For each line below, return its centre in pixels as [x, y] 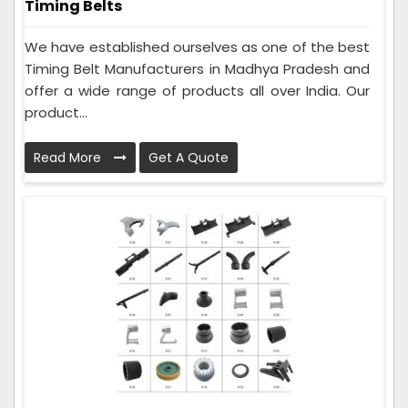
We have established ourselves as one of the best [197, 46]
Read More [69, 157]
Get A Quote [189, 157]
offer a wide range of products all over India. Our [197, 90]
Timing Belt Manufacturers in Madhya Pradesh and [197, 68]
